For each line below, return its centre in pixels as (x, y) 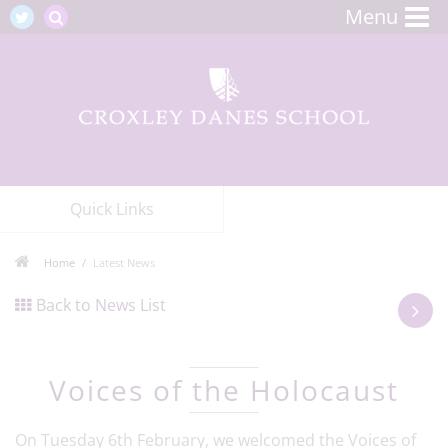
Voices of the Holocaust (224, 390)
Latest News (124, 262)
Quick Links (111, 209)
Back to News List (101, 305)
